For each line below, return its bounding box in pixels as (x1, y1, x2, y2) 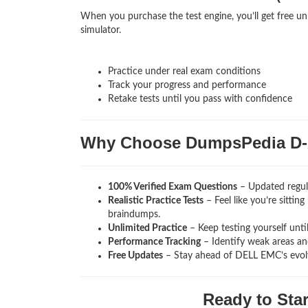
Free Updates (108, 251, 163, 261)
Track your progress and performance (108, 80, 266, 91)
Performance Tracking (108, 237, 201, 247)
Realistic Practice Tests (108, 196, 203, 206)
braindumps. (108, 210, 160, 220)
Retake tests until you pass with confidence (108, 94, 292, 104)
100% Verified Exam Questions (108, 182, 237, 192)
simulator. (80, 25, 121, 36)
